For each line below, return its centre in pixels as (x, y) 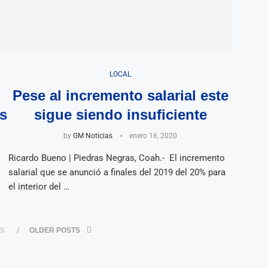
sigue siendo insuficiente (120, 114)
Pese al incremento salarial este (120, 95)
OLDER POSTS (56, 230)
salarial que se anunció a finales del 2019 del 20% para (117, 172)
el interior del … (39, 186)
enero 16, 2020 (153, 135)
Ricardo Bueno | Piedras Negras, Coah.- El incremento (116, 158)
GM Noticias (93, 135)
